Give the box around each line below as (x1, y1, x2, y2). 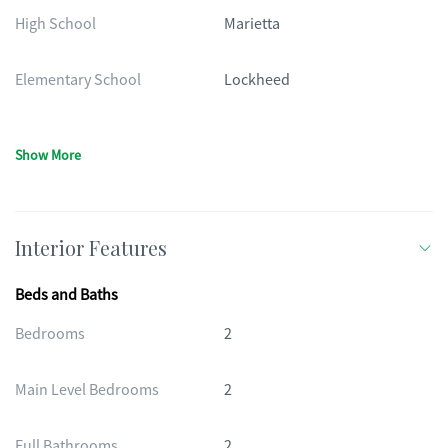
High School (15, 14, 96, 34)
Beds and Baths (15, 285, 118, 305)
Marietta (224, 14, 280, 34)
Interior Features (15, 234, 167, 261)
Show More (15, 146, 81, 164)
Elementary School (15, 70, 141, 90)
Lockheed (224, 70, 290, 90)
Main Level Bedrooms (15, 380, 159, 400)
